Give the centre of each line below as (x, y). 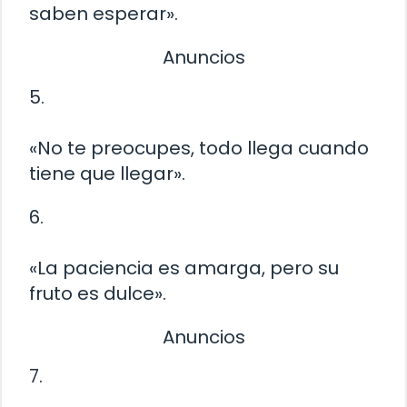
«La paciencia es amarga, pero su (184, 268)
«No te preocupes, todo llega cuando (199, 148)
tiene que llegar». (107, 173)
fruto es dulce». (98, 293)
